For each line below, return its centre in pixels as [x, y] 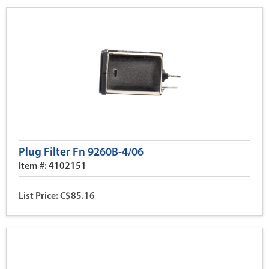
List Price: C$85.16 [57, 196]
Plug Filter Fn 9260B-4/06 [81, 153]
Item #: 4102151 [53, 166]
